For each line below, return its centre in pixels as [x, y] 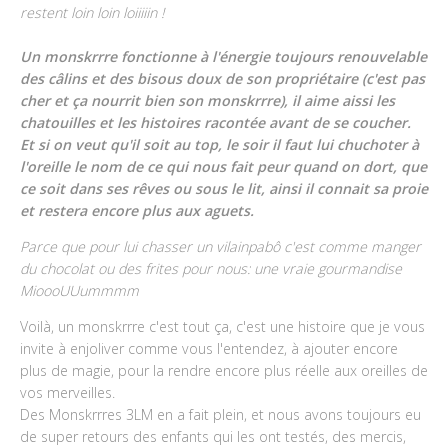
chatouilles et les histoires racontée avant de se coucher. [217, 122]
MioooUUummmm [79, 290]
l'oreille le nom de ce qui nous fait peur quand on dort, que [223, 166]
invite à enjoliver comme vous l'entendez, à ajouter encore [209, 349]
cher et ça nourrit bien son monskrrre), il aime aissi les [207, 100]
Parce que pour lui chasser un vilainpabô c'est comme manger [220, 246]
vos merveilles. [67, 393]
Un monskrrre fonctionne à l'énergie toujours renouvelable [223, 56]
